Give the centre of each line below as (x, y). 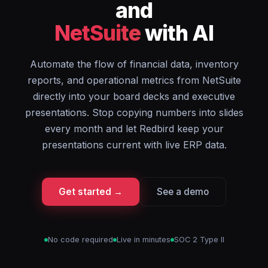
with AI (177, 33)
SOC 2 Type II (199, 240)
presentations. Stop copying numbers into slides (134, 112)
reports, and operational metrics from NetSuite (134, 80)
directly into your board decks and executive (134, 96)
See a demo (183, 192)
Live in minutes (143, 240)
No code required (80, 240)
